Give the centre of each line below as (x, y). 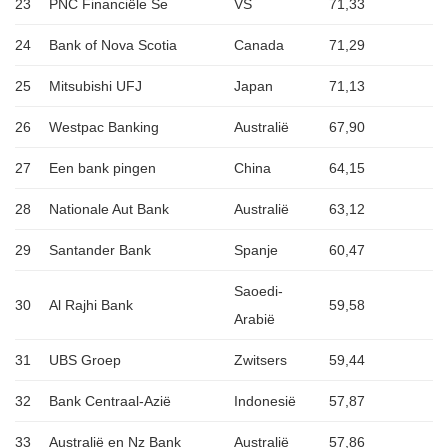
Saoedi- (258, 291)
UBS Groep (85, 360)
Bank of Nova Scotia (113, 45)
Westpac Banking (104, 127)
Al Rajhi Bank (91, 305)
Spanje (256, 250)
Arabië (254, 319)
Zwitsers (260, 360)
